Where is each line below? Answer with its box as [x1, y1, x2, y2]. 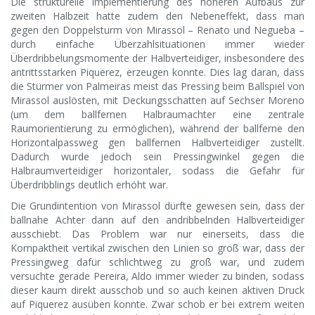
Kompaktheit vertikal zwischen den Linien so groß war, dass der [11, 241, 304, 255]
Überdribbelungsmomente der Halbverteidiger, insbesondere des [11, 51, 304, 65]
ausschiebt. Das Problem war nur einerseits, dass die [11, 227, 304, 241]
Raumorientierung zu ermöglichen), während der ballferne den [11, 122, 304, 136]
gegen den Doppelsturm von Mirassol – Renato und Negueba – [11, 23, 304, 37]
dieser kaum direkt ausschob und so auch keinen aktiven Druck [11, 283, 304, 297]
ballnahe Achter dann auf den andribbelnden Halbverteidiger [11, 213, 304, 227]
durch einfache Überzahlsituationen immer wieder [11, 37, 304, 51]
